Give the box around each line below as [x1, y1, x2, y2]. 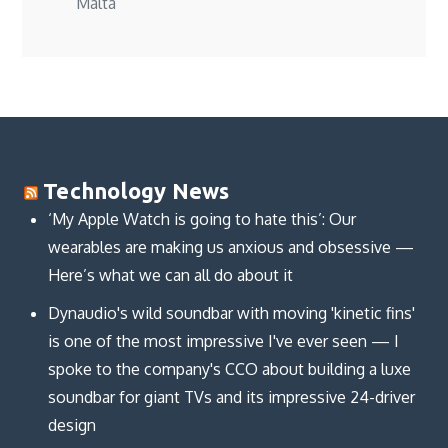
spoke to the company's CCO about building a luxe [47, 359, 411, 380]
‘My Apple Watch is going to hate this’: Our [47, 209, 356, 230]
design [47, 415, 96, 436]
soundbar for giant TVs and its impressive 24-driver [47, 387, 415, 408]
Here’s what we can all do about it [47, 265, 293, 286]
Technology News [43, 178, 230, 204]
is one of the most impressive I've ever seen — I [47, 331, 399, 352]
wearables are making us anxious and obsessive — [47, 237, 414, 258]
